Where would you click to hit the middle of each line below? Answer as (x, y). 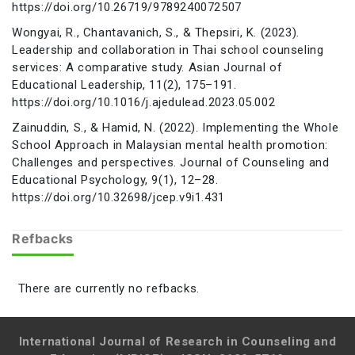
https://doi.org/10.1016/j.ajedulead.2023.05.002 (144, 102)
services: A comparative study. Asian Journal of (147, 67)
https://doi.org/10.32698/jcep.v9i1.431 (118, 197)
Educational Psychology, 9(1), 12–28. (115, 179)
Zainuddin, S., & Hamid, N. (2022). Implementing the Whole (176, 127)
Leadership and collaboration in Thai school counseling (168, 50)
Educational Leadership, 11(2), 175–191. (124, 84)
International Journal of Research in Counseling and (177, 341)
